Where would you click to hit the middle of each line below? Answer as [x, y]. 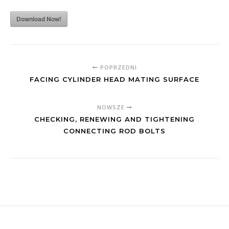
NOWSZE [112, 107]
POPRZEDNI [117, 67]
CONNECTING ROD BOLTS [114, 131]
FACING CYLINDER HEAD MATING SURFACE [114, 79]
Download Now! [39, 19]
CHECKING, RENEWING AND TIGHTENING [114, 119]
